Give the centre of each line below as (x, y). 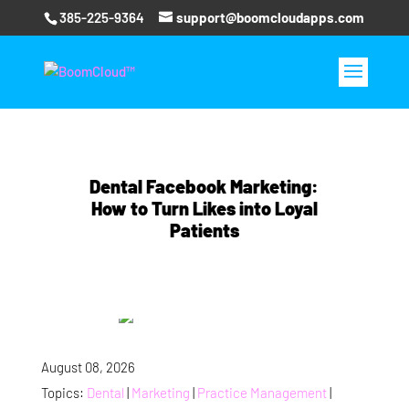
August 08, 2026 (88, 367)
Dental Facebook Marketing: (204, 186)
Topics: (63, 393)
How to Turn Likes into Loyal (204, 208)
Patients (204, 230)
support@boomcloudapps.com (271, 18)
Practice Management (262, 393)
